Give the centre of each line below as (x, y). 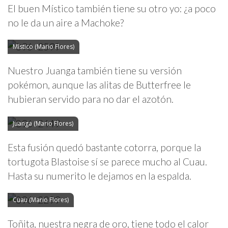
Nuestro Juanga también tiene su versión (95, 71)
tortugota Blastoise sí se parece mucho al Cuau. (107, 161)
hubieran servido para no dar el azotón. (91, 99)
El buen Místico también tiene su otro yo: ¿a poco (112, 8)
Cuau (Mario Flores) (41, 199)
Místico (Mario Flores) (44, 47)
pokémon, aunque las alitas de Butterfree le (99, 85)
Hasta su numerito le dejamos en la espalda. (99, 176)
